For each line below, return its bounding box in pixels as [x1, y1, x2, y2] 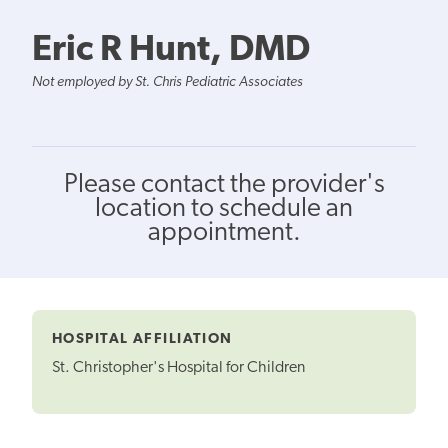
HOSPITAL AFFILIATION [52, 331, 233, 347]
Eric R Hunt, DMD [32, 32, 310, 69]
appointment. [147, 219, 301, 247]
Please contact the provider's [63, 171, 385, 199]
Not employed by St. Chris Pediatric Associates [32, 74, 303, 90]
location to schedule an [95, 195, 353, 223]
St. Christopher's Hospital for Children [52, 360, 305, 377]
